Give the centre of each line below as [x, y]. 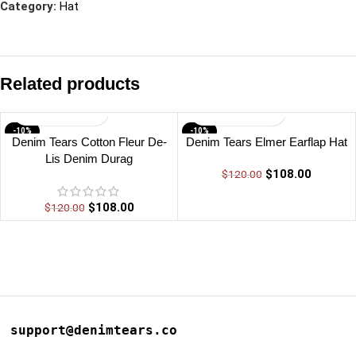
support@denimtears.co [94, 330]
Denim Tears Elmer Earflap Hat [266, 141]
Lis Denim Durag [89, 158]
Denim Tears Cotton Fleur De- [89, 141]
